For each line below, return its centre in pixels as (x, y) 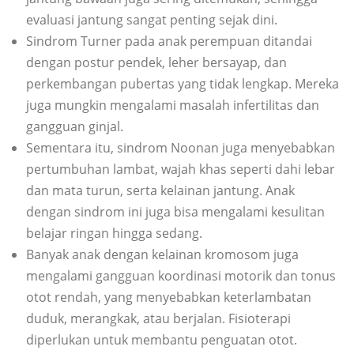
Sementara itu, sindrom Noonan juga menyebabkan (181, 148)
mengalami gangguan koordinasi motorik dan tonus (181, 276)
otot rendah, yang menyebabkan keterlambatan (169, 298)
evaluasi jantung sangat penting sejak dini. (152, 20)
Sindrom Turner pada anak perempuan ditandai (169, 41)
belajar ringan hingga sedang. (114, 233)
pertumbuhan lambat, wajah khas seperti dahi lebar (181, 169)
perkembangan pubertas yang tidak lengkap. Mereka (183, 84)
